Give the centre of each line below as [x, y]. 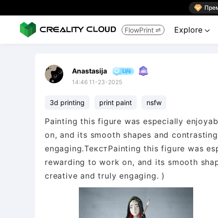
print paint [116, 102]
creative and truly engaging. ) [105, 176]
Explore [190, 30]
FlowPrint [139, 30]
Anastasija [90, 71]
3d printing [67, 102]
